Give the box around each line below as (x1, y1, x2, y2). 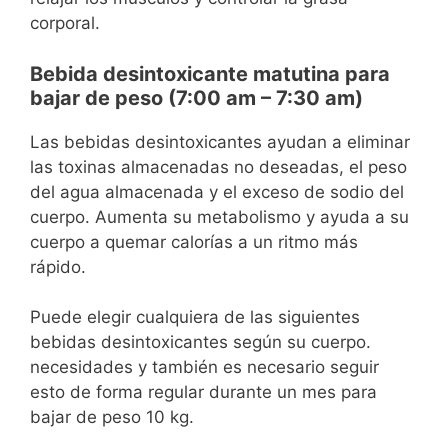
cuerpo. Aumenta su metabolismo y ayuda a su (30, 206, 409, 227)
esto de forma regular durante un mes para (30, 382, 377, 403)
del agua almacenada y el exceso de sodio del (30, 181, 404, 202)
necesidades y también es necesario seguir (30, 357, 379, 378)
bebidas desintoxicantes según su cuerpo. (30, 332, 371, 353)
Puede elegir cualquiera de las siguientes (30, 307, 360, 328)
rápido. (30, 256, 86, 277)
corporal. (30, 13, 100, 34)
